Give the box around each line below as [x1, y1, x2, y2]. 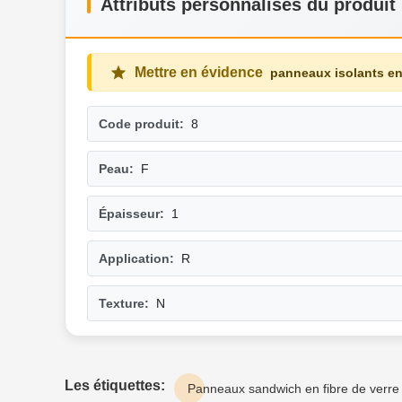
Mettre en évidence [135, 65, 263, 81]
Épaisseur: [99, 206, 164, 222]
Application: [99, 251, 174, 267]
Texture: [99, 296, 149, 311]
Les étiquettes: [65, 378, 165, 394]
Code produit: [99, 117, 184, 132]
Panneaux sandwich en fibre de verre [188, 381, 399, 397]
